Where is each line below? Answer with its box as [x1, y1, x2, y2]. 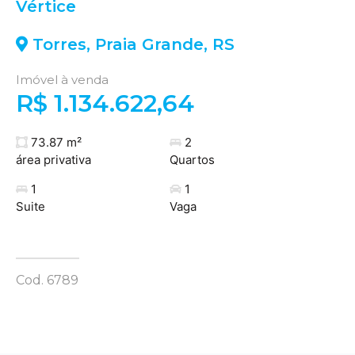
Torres [32, 34, 86, 54]
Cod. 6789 [16, 272, 78, 288]
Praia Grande [95, 34, 204, 54]
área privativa [16, 151, 91, 167]
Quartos [169, 151, 215, 167]
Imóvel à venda [16, 72, 109, 88]
